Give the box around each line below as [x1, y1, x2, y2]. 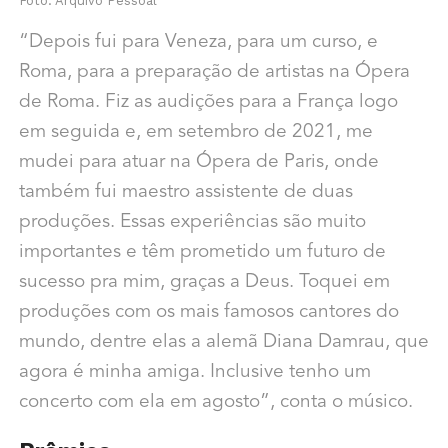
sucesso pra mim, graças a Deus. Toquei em [18, 272, 390, 292]
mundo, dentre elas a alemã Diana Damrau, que [18, 332, 429, 352]
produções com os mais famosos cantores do [18, 302, 399, 322]
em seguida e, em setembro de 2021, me [18, 122, 373, 142]
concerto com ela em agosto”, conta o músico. [18, 392, 413, 412]
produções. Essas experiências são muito [18, 212, 366, 232]
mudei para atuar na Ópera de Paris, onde [18, 152, 379, 172]
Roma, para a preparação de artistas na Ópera [18, 62, 410, 82]
